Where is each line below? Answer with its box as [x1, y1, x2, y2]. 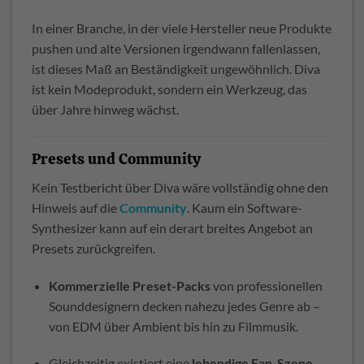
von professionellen [210, 277, 323, 293]
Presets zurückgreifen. [32, 240, 155, 256]
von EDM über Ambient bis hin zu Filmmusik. [48, 318, 298, 334]
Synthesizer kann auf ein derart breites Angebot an [32, 219, 313, 236]
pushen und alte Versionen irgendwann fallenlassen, [32, 41, 320, 57]
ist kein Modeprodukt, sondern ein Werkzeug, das [32, 81, 307, 97]
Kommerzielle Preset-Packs [48, 277, 210, 293]
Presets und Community [32, 149, 201, 170]
